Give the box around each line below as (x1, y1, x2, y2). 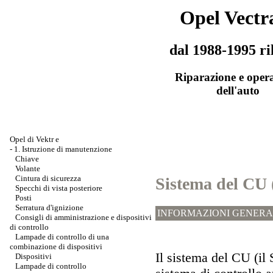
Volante (15, 164, 40, 173)
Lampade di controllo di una (15, 232, 109, 241)
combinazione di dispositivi (10, 242, 102, 251)
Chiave (15, 154, 39, 163)
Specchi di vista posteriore (15, 183, 102, 193)
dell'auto (216, 84, 260, 97)
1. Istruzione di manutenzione (14, 144, 112, 154)
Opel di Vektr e (10, 135, 59, 144)
